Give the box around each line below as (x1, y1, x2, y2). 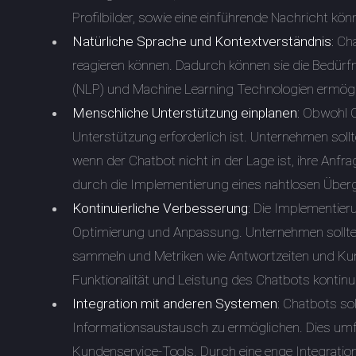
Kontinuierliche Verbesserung (72, 200, 249, 217)
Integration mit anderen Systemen (72, 296, 278, 312)
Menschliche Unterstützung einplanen (72, 105, 298, 122)
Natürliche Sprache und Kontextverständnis (72, 33, 332, 50)
